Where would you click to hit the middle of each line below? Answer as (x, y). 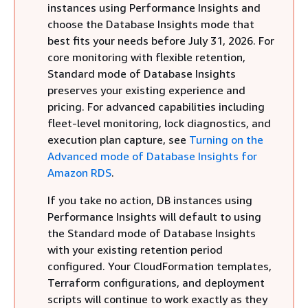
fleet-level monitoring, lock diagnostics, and (159, 123)
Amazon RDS (79, 173)
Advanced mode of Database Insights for (152, 156)
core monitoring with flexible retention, (146, 57)
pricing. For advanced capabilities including (156, 107)
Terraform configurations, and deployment (156, 283)
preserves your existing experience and (146, 90)
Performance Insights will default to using (154, 217)
